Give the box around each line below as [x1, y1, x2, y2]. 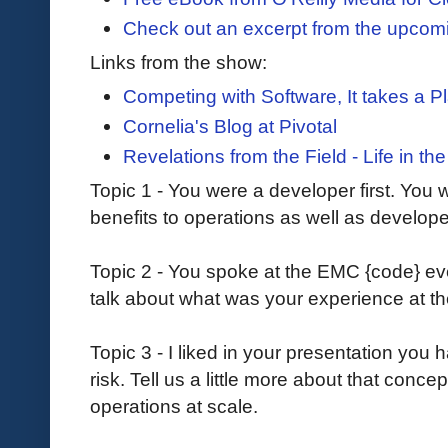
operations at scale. [90, 394, 258, 417]
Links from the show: [90, 50, 267, 73]
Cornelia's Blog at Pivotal [123, 114, 337, 137]
